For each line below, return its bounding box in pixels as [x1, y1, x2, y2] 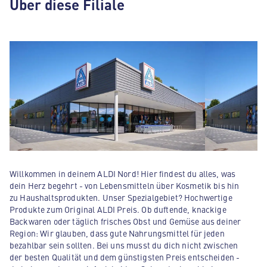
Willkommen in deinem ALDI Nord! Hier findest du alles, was [10, 167, 236, 179]
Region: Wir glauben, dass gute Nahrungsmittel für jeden [10, 227, 225, 239]
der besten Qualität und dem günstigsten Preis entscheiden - [10, 251, 240, 263]
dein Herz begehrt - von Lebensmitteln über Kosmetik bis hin [10, 179, 240, 191]
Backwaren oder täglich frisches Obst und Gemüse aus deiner [10, 215, 241, 227]
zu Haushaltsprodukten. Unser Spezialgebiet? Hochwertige [10, 191, 232, 203]
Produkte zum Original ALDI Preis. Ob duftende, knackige [10, 203, 226, 215]
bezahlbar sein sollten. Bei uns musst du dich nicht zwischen [10, 239, 238, 251]
